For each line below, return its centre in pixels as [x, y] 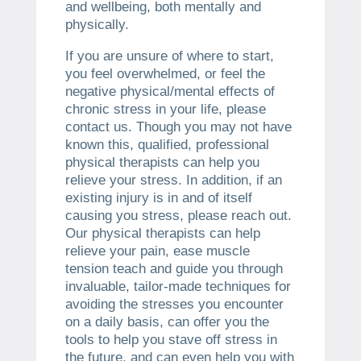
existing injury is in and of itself [158, 197]
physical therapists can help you [162, 162]
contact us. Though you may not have [178, 127]
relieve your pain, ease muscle [157, 251]
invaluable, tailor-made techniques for [178, 286]
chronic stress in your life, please [165, 109]
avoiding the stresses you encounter [174, 304]
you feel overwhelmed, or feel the [165, 73]
